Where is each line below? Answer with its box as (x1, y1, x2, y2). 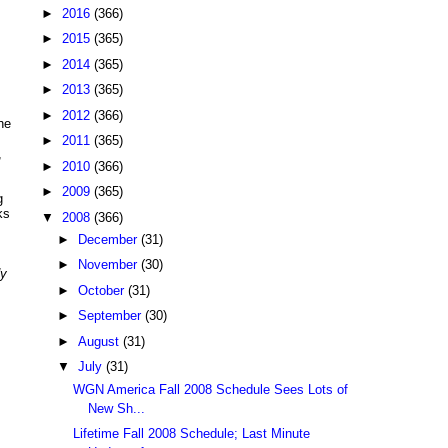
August (77, 333, 123, 349)
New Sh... (88, 400, 146, 416)
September (77, 308, 145, 324)
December (77, 231, 141, 247)
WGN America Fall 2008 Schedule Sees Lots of (73, 381, 349, 397)
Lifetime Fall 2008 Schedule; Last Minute (73, 426, 311, 442)
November (77, 257, 141, 273)
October (77, 282, 128, 298)
